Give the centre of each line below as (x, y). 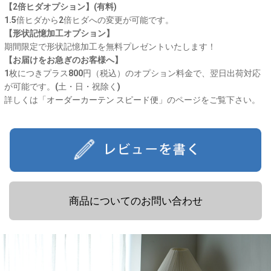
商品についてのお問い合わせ (135, 201)
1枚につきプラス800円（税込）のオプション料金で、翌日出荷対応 (132, 73)
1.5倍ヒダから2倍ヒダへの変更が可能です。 (89, 20)
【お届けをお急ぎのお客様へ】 (64, 60)
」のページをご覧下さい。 (209, 100)
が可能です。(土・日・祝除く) (62, 86)
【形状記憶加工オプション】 (59, 33)
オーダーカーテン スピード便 (103, 100)
